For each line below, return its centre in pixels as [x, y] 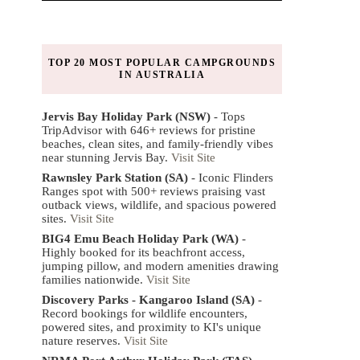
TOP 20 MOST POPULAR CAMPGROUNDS [162, 62]
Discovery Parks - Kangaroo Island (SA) [148, 299]
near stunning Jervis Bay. [106, 157]
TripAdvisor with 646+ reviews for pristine [149, 130]
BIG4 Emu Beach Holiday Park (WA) [140, 238]
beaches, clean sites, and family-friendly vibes [157, 143]
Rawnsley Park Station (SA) [115, 177]
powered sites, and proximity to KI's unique [151, 327]
